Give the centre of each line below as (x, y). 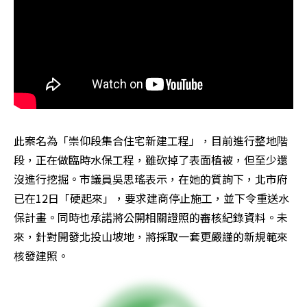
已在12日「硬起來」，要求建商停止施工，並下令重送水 (151, 198)
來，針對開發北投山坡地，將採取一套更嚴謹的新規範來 (151, 237)
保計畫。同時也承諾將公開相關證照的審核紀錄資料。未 (151, 218)
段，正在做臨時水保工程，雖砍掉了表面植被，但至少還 (151, 160)
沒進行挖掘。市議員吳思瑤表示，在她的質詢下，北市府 (151, 179)
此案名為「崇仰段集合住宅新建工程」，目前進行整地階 (151, 141)
